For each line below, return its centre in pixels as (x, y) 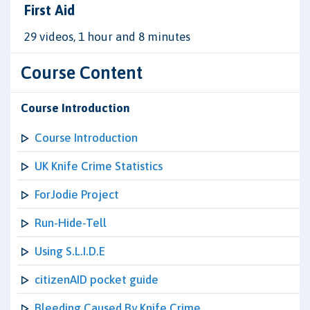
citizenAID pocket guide (97, 280)
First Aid (49, 10)
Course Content (82, 72)
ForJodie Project (77, 194)
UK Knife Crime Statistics (99, 166)
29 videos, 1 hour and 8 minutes (107, 37)
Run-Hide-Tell (71, 223)
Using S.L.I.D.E (70, 251)
